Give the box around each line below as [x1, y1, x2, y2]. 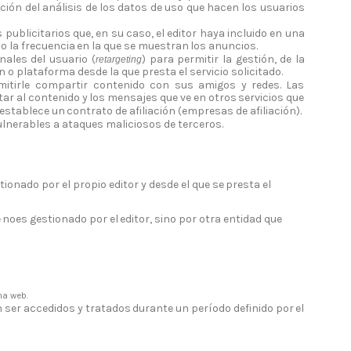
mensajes [107, 91, 158, 105]
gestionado [30, 212, 87, 226]
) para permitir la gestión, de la [141, 52, 305, 67]
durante [132, 301, 174, 315]
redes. [251, 78, 281, 92]
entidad [223, 212, 262, 226]
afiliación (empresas [129, 104, 234, 118]
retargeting [95, 54, 142, 66]
